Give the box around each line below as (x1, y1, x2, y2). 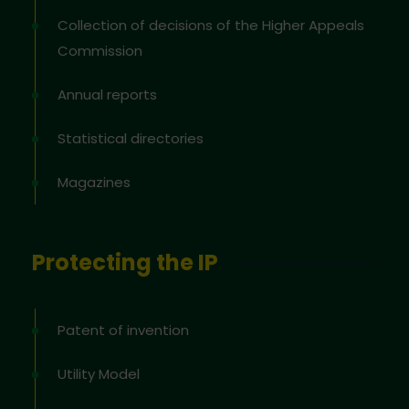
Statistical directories (58, 128, 204, 148)
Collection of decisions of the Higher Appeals (58, 15, 364, 35)
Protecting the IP (32, 246, 218, 278)
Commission (58, 40, 142, 60)
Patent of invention (58, 320, 189, 340)
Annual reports (58, 84, 157, 104)
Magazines (58, 172, 131, 192)
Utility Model (58, 363, 140, 383)
